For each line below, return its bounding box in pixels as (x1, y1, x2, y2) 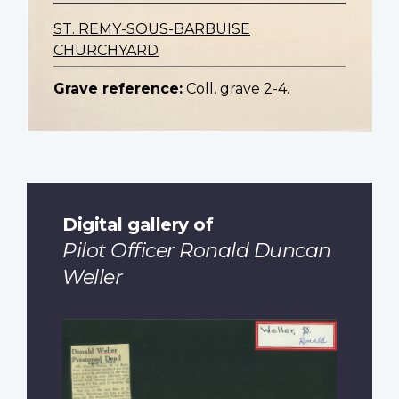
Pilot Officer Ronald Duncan (62, 238, 331, 263)
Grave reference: (53, 80, 183, 98)
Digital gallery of (62, 212, 213, 235)
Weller (62, 265, 122, 289)
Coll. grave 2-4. (186, 80, 289, 98)
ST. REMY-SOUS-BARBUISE (53, 20, 250, 38)
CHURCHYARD (53, 42, 159, 60)
